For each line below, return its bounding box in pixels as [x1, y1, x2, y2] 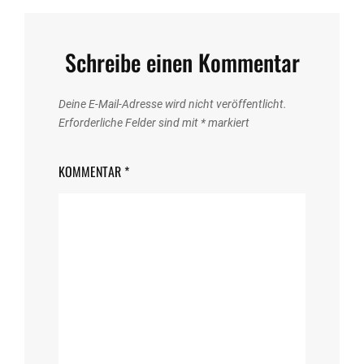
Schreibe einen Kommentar [64, 45, 300, 80]
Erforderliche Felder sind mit [58, 116, 201, 130]
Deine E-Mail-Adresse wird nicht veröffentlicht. [58, 97, 287, 111]
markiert [206, 116, 249, 130]
